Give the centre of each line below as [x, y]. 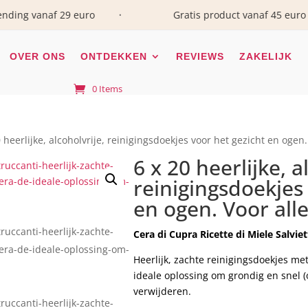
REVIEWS [200, 56]
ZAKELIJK [265, 56]
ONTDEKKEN [113, 56]
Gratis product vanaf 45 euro [216, 15]
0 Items [108, 89]
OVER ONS [37, 56]
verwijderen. [163, 291]
